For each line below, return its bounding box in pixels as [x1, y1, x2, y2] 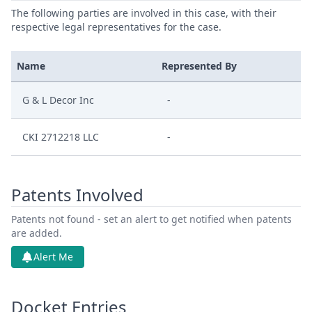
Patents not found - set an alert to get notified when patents [11, 212, 292, 226]
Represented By [162, 59, 237, 72]
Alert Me [33, 250, 73, 263]
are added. [11, 226, 62, 240]
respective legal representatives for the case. [11, 20, 221, 33]
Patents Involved [11, 183, 143, 206]
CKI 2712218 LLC [22, 130, 99, 143]
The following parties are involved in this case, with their [11, 6, 276, 19]
